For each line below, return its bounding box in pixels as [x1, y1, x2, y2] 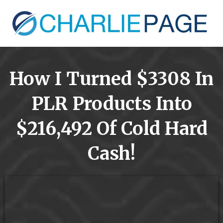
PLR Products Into [31, 92, 192, 115]
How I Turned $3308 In [9, 67, 214, 90]
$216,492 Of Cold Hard [15, 117, 208, 140]
